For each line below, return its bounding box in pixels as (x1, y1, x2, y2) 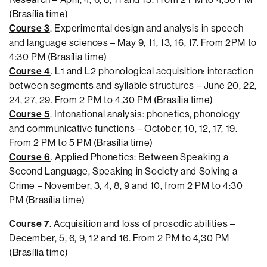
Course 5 (9, 108, 50, 120)
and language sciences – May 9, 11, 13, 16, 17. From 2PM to (9, 36, 257, 48)
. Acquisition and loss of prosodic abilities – (49, 218, 235, 229)
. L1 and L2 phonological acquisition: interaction (50, 65, 254, 77)
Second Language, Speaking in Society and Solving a (9, 165, 238, 177)
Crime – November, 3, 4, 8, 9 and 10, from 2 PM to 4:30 (9, 179, 243, 191)
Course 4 (9, 65, 51, 77)
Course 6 (9, 151, 51, 163)
